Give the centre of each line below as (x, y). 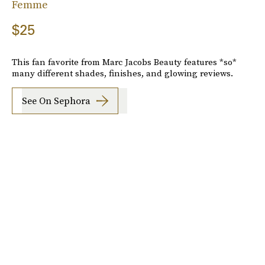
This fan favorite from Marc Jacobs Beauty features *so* (124, 62)
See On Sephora (56, 101)
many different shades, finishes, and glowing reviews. (122, 73)
